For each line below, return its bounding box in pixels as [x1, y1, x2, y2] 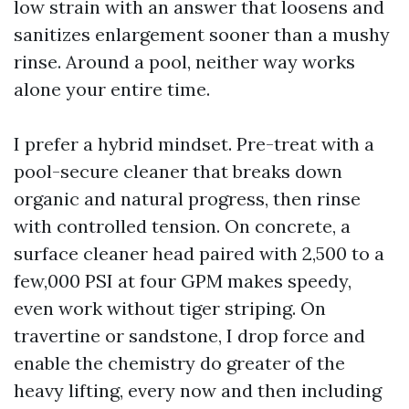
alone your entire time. [14, 78, 210, 100]
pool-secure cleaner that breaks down [14, 160, 342, 183]
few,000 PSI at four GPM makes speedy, [14, 269, 351, 292]
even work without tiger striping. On [14, 297, 326, 320]
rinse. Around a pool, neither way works [14, 50, 355, 73]
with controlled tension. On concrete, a [14, 215, 351, 237]
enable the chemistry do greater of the [14, 351, 345, 374]
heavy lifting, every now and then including [14, 379, 382, 402]
